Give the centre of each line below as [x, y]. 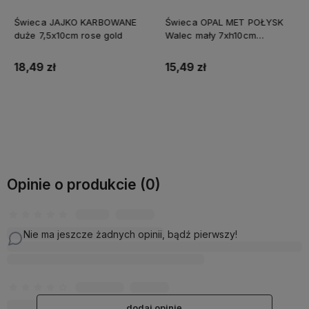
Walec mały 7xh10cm [210, 35]
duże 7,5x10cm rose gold [68, 35]
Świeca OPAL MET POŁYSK [224, 22]
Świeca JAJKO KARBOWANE [75, 22]
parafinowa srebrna [209, 48]
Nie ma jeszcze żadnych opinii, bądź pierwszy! [130, 234]
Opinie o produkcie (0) [84, 184]
